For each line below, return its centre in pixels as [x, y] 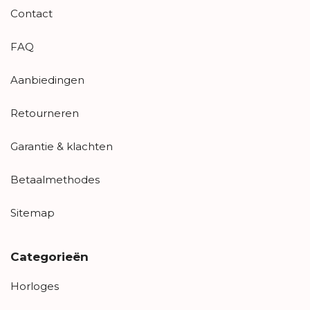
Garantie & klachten [62, 146]
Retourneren [45, 113]
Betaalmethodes [55, 179]
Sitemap [33, 212]
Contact [31, 13]
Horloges [35, 286]
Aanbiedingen [47, 80]
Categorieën [49, 256]
